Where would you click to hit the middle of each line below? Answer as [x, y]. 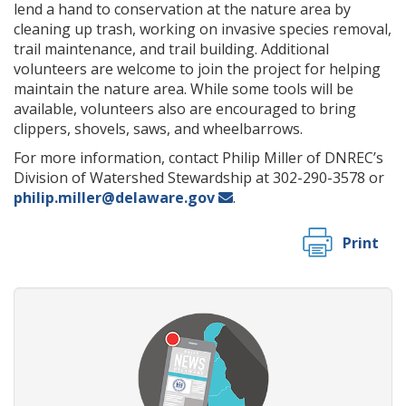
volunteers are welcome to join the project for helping [197, 69]
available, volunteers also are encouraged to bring [185, 109]
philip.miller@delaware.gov [114, 198]
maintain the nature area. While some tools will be [184, 89]
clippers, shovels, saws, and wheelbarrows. [158, 129]
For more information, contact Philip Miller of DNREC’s [198, 158]
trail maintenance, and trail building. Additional [171, 49]
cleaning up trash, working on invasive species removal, [203, 29]
